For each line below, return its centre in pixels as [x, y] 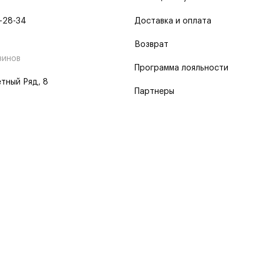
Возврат [151, 45]
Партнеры [154, 92]
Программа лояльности [181, 68]
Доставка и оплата [173, 21]
